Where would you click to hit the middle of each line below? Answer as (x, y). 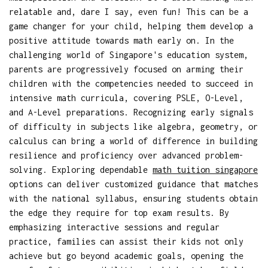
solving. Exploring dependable (81, 169)
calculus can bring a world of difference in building (133, 141)
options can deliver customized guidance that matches (133, 184)
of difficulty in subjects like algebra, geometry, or (133, 126)
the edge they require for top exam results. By (119, 212)
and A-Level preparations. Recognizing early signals (131, 112)
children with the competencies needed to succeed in (131, 83)
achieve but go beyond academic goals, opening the (126, 255)
